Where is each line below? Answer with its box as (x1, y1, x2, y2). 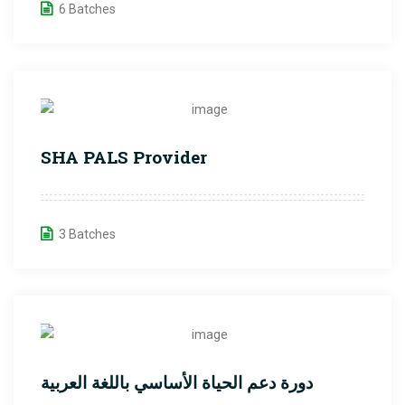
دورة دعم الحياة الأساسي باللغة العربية (41, 370, 313, 393)
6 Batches (59, 2, 116, 17)
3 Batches (59, 226, 116, 241)
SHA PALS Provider (41, 145, 207, 168)
